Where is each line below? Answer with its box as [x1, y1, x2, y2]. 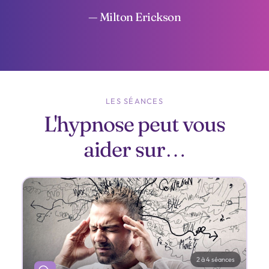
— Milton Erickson [88, 10, 181, 25]
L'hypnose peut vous [44, 110, 225, 137]
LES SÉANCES [105, 96, 164, 106]
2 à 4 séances [196, 255, 235, 264]
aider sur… [83, 136, 186, 162]
